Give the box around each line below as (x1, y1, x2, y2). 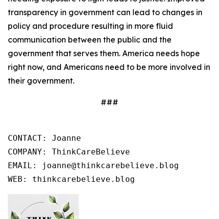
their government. (8, 76, 74, 86)
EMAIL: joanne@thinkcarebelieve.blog (8, 161, 179, 170)
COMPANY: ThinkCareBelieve (8, 147, 130, 156)
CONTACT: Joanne (8, 133, 81, 143)
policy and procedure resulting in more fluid (8, 21, 173, 31)
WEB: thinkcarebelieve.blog (8, 175, 135, 184)
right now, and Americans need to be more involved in (8, 62, 210, 72)
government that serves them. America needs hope (8, 48, 200, 58)
